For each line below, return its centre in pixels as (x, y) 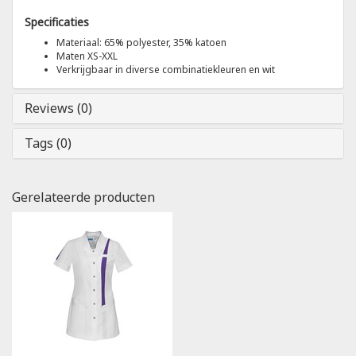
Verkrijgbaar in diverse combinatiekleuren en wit (166, 69)
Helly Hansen (49, 75)
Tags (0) (48, 143)
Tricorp (34, 35)
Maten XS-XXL (87, 56)
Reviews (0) (58, 108)
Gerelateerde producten (83, 197)
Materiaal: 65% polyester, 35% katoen (141, 42)
